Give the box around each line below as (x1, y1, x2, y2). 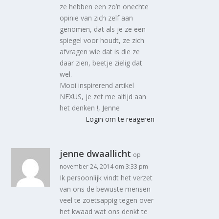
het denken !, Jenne (60, 103, 120, 112)
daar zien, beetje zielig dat (60, 58, 143, 67)
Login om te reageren (85, 114, 154, 124)
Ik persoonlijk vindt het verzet (60, 173, 153, 182)
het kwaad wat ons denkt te (60, 206, 148, 216)
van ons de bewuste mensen (60, 184, 151, 194)
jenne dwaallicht (60, 147, 131, 159)
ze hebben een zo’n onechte (60, 1, 149, 11)
